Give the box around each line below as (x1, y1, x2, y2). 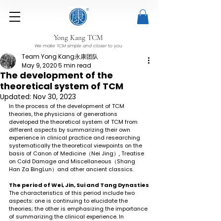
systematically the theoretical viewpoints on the (9, 141, 144, 149)
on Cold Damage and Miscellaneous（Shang (9, 157, 137, 165)
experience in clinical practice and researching (9, 133, 142, 142)
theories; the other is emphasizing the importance (9, 204, 149, 213)
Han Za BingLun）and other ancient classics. (9, 165, 134, 173)
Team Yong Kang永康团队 (22, 52, 98, 61)
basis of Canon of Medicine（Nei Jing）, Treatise (9, 149, 146, 157)
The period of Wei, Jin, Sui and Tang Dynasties (9, 181, 149, 189)
